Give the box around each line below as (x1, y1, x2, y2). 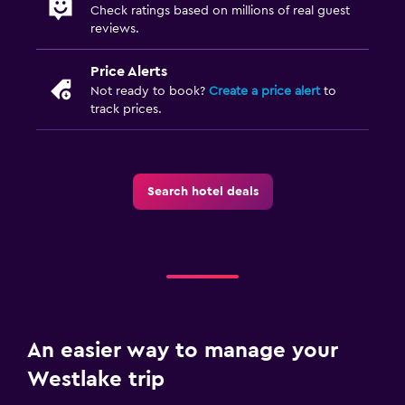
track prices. (90, 102, 162, 116)
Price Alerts (90, 63, 167, 79)
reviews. (90, 22, 139, 35)
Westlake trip (27, 368, 165, 391)
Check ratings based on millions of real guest (90, 4, 350, 17)
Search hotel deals (146, 184, 259, 198)
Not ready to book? (90, 84, 209, 98)
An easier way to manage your (27, 339, 338, 362)
